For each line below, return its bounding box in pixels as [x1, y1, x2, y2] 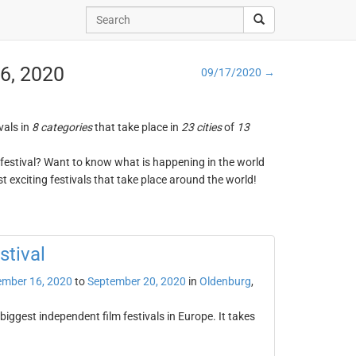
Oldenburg [199, 275, 251, 288]
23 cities [180, 121, 222, 133]
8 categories [31, 121, 92, 133]
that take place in [91, 121, 181, 133]
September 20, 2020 [87, 275, 186, 288]
